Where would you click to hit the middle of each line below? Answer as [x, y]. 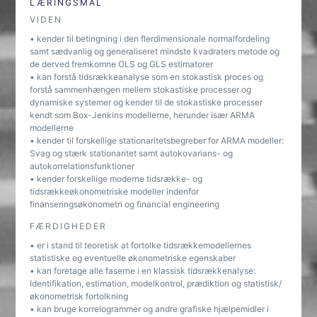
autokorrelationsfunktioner [82, 166]
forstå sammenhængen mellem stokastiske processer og [141, 90]
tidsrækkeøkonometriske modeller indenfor [115, 191]
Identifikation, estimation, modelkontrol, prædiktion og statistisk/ [156, 283]
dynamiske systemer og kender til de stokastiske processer [146, 102]
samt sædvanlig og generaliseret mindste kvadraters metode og [155, 51]
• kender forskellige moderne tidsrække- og [116, 179]
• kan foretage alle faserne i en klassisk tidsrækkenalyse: [143, 271]
